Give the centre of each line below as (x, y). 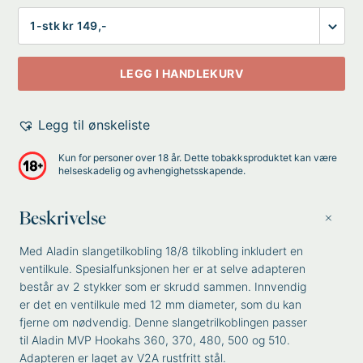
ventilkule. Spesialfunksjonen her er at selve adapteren (163, 269)
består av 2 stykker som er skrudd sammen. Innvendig (163, 286)
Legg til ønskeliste (94, 125)
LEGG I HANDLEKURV (181, 73)
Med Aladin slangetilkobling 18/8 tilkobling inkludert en (162, 251)
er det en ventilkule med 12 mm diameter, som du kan (161, 304)
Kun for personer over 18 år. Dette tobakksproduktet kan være (198, 158)
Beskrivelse (63, 218)
